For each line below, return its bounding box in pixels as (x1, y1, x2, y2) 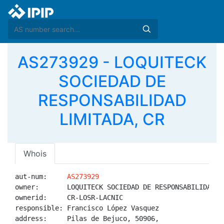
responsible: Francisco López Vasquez (15, 204, 159, 212)
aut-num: (15, 172, 67, 180)
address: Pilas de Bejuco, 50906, (15, 214, 163, 222)
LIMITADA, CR (59, 109, 165, 129)
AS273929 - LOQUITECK (17, 52, 206, 72)
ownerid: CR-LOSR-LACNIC (15, 193, 123, 201)
